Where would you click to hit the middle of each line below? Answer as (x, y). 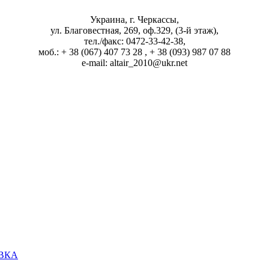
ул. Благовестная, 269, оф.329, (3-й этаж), (134, 30)
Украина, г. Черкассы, (134, 19)
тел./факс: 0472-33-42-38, (134, 41)
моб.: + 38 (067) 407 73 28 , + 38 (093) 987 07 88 (134, 52)
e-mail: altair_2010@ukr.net (134, 62)
